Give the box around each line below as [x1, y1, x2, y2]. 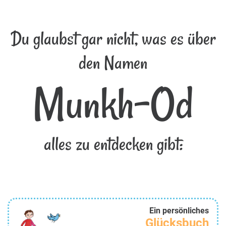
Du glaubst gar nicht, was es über [10, 26, 216, 51]
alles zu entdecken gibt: [43, 132, 183, 157]
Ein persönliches [149, 206, 209, 216]
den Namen [79, 50, 147, 76]
